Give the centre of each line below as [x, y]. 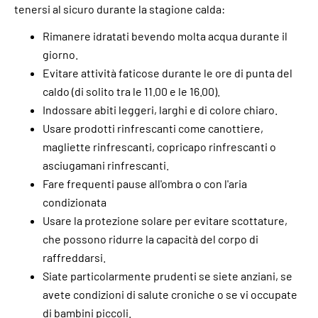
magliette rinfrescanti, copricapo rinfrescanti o [159, 146]
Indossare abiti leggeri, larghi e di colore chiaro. [160, 109]
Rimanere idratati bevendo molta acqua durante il [165, 35]
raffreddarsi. [74, 257]
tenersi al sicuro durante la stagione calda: [120, 9]
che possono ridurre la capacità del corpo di [150, 238]
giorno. [60, 54]
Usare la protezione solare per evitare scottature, [165, 220]
